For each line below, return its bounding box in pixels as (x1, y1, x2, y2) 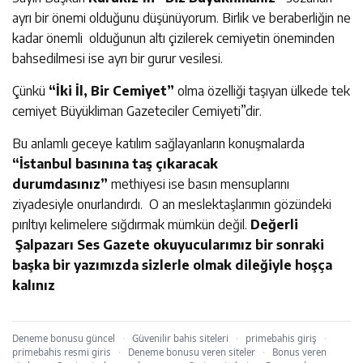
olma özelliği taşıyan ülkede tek (177, 82, 350, 99)
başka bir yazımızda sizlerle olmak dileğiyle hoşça (12, 256, 332, 273)
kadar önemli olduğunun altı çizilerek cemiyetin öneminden (12, 29, 335, 46)
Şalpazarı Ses (12, 236, 103, 253)
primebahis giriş (246, 331, 317, 344)
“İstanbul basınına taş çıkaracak (12, 155, 218, 172)
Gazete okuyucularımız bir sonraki (103, 236, 324, 253)
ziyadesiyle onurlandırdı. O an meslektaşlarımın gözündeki (12, 195, 331, 212)
